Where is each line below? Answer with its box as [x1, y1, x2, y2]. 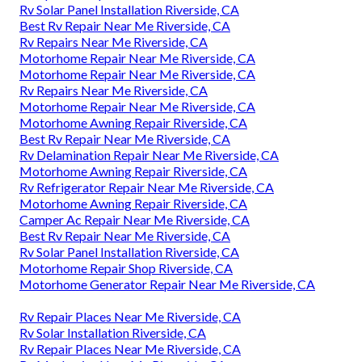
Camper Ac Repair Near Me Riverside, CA [19, 212, 250, 228]
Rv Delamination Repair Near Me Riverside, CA [19, 147, 279, 163]
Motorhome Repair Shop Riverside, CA [19, 260, 233, 276]
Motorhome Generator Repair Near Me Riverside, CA [19, 276, 315, 293]
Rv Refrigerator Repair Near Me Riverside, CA [19, 179, 274, 196]
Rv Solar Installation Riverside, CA [19, 325, 206, 341]
